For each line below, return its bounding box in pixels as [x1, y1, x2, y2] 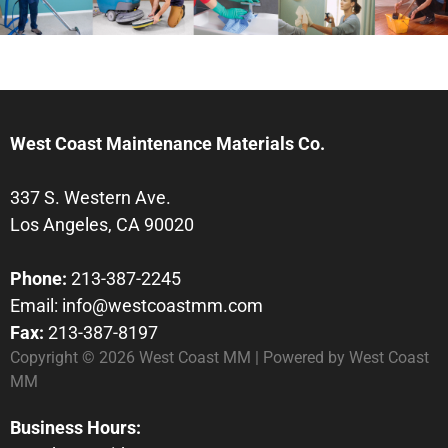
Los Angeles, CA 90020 [10, 213, 194, 235]
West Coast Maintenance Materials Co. [10, 132, 325, 154]
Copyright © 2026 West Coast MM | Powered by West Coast [10, 347, 429, 367]
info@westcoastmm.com [62, 294, 263, 316]
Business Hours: [10, 416, 141, 438]
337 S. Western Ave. [10, 186, 171, 208]
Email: [10, 294, 62, 316]
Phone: [10, 267, 67, 289]
